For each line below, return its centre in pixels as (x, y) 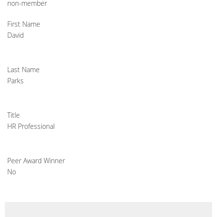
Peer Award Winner (36, 161)
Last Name (23, 70)
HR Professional (31, 126)
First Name (24, 24)
